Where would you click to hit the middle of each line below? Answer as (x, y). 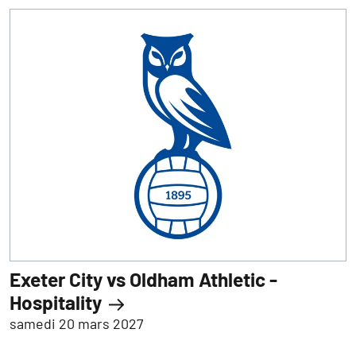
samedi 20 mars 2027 (76, 323)
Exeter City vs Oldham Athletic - (143, 279)
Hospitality (58, 302)
